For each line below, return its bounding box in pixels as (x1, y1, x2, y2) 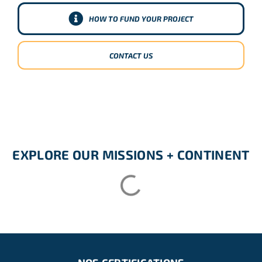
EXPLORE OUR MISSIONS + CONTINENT (12, 147, 250, 163)
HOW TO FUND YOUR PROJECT (89, 13, 194, 23)
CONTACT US (109, 50, 153, 60)
